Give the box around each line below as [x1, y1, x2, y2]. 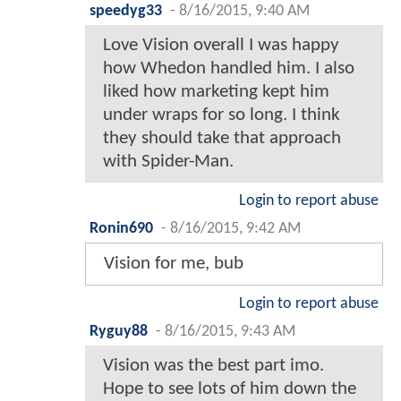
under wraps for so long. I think [103, 105, 340, 124]
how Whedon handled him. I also [103, 58, 354, 78]
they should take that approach [103, 128, 341, 148]
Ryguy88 [90, 323, 148, 339]
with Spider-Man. [103, 151, 234, 171]
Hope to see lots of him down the [103, 379, 356, 398]
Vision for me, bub [104, 253, 243, 273]
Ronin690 [90, 220, 153, 236]
